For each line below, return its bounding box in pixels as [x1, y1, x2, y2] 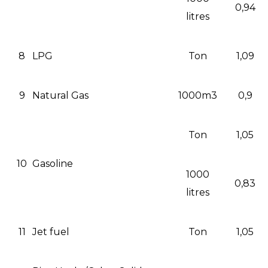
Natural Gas [32, 89, 89, 101]
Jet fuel [32, 226, 69, 237]
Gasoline [32, 157, 73, 169]
